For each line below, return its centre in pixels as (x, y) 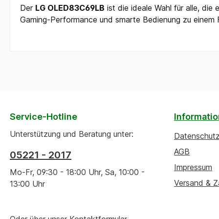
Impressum (193, 167)
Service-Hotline (44, 117)
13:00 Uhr (27, 184)
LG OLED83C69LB (70, 8)
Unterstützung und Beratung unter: (72, 134)
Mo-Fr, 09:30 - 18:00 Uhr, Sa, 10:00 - (77, 172)
